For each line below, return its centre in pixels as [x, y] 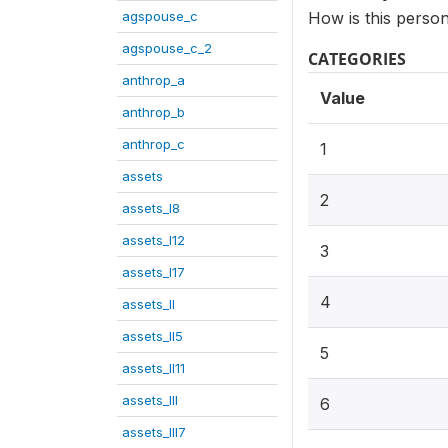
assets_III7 [154, 432]
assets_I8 [151, 208]
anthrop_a [153, 80]
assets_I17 [153, 272]
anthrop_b [153, 112]
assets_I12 [153, 240]
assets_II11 [153, 368]
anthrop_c [153, 144]
